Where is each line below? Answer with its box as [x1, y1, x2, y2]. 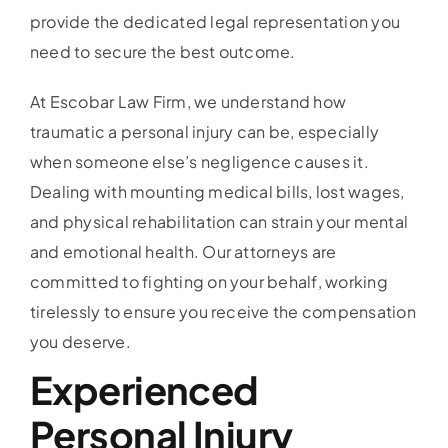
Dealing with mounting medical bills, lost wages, [29, 180, 405, 202]
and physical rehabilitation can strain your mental [29, 210, 408, 232]
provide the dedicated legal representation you [29, 10, 401, 32]
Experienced [29, 365, 259, 413]
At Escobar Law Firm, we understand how [29, 90, 347, 112]
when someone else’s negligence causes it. [29, 150, 369, 172]
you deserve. [29, 330, 131, 352]
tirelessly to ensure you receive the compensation [29, 300, 416, 322]
